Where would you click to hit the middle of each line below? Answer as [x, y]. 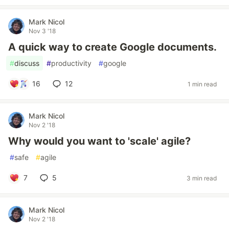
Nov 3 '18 [42, 31]
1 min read [202, 84]
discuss [27, 63]
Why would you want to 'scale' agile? [99, 141]
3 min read [202, 178]
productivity [71, 63]
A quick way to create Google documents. [112, 47]
